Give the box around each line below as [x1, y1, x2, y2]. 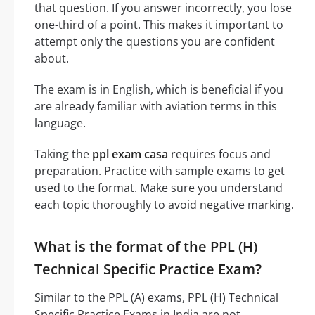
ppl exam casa [92, 146, 168, 162]
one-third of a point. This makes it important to [34, 17, 283, 33]
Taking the [34, 146, 92, 162]
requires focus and [168, 146, 271, 162]
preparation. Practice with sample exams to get [34, 163, 285, 179]
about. [34, 51, 69, 67]
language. [34, 115, 86, 131]
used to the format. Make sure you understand [34, 180, 283, 196]
